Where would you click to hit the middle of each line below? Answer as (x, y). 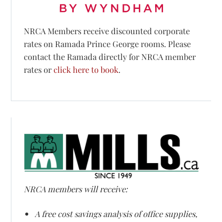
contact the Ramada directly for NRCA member (110, 57)
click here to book (86, 70)
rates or (39, 70)
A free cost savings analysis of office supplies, (116, 213)
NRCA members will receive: (76, 189)
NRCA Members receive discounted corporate (107, 31)
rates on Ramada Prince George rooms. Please (108, 44)
